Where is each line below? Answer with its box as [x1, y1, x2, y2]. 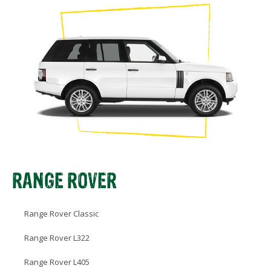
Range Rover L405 [24, 256, 90, 268]
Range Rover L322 [24, 232, 90, 244]
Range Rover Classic [24, 208, 99, 220]
